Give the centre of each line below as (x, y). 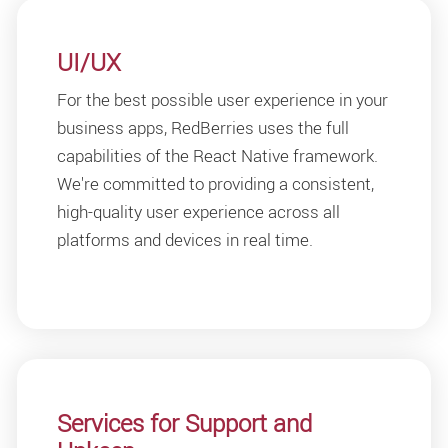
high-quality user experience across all (198, 212)
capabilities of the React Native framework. (217, 156)
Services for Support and (184, 423)
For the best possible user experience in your (222, 100)
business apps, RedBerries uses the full (203, 128)
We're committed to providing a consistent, (215, 184)
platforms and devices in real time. (185, 240)
